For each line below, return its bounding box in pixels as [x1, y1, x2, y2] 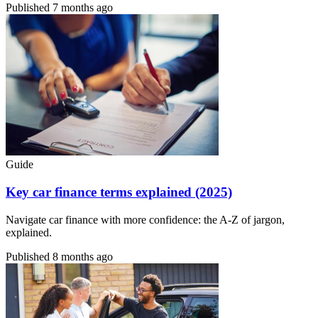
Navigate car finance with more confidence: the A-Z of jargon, [6, 213, 285, 226]
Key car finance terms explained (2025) [6, 185, 232, 200]
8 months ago [53, 250, 113, 263]
